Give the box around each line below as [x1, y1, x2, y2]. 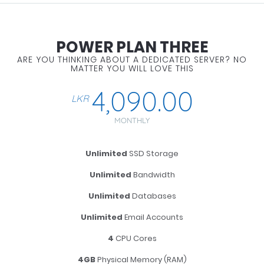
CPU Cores [113, 233, 157, 244]
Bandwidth [131, 169, 175, 180]
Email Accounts [123, 212, 183, 223]
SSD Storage [127, 148, 179, 159]
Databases [130, 190, 176, 202]
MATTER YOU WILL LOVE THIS [70, 62, 194, 74]
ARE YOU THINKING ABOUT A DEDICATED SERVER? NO [17, 54, 247, 65]
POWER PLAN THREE [55, 37, 209, 58]
